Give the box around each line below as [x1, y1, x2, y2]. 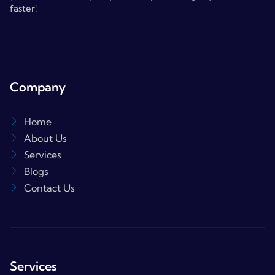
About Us [23, 131, 67, 144]
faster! [10, 2, 37, 14]
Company [10, 79, 66, 95]
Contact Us [23, 181, 75, 194]
